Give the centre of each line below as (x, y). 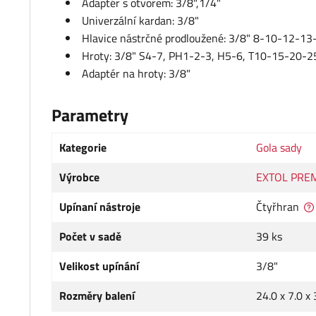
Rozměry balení (97, 296)
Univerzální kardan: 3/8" (140, 21)
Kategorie (83, 148)
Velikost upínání (99, 266)
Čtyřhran (278, 207)
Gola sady (279, 148)
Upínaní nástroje (100, 207)
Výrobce (79, 177)
